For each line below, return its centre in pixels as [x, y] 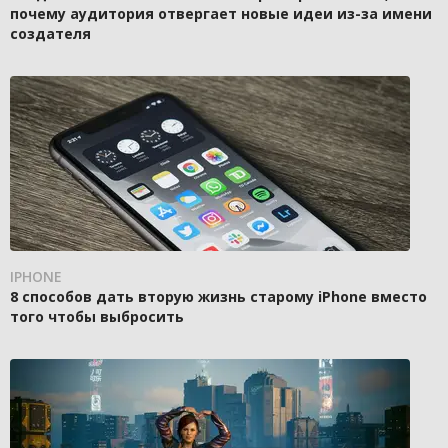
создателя [50, 34]
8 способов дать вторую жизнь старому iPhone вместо [218, 297]
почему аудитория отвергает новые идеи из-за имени [221, 14]
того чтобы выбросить [97, 317]
